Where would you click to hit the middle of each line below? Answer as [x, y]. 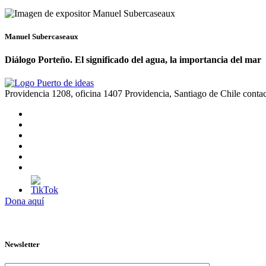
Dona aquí [24, 201]
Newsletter [22, 245]
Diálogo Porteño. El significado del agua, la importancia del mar [133, 59]
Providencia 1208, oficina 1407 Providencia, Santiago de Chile [123, 94]
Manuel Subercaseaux [42, 36]
